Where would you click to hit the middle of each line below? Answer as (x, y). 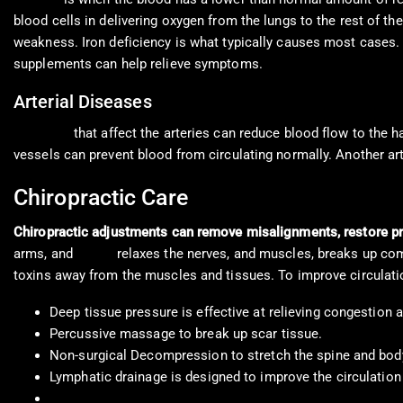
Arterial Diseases (83, 102)
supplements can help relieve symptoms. (138, 64)
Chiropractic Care (101, 198)
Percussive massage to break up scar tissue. (186, 334)
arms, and (45, 254)
